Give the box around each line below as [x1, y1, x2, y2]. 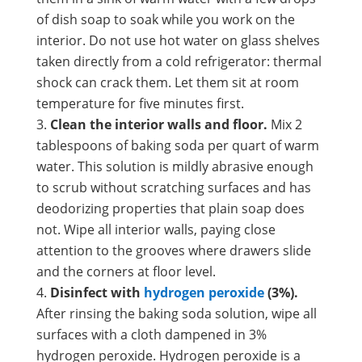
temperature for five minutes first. [36, 94, 244, 112]
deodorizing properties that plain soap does [36, 199, 305, 217]
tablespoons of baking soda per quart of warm [36, 136, 319, 154]
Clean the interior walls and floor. [49, 115, 267, 133]
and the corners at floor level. [36, 262, 216, 280]
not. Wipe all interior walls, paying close [36, 220, 276, 238]
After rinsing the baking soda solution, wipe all [36, 304, 317, 322]
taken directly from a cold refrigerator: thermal [36, 52, 322, 70]
